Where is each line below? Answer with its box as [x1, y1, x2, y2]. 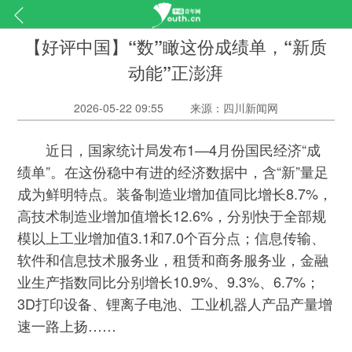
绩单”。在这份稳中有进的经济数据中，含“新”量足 [17, 161, 329, 182]
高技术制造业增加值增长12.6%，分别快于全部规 [17, 205, 327, 226]
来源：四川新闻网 [190, 99, 279, 115]
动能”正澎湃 [128, 59, 224, 85]
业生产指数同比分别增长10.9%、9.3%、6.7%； [17, 271, 321, 292]
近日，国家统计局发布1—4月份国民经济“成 [17, 139, 321, 160]
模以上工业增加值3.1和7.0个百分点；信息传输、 [17, 227, 326, 248]
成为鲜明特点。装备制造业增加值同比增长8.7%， [17, 183, 333, 204]
